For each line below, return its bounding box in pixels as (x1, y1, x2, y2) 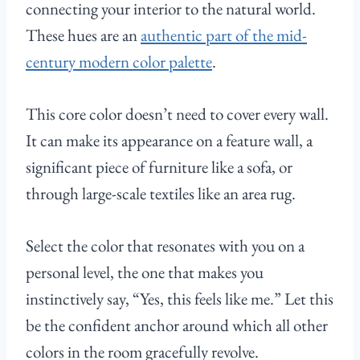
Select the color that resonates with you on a (26, 235, 305, 257)
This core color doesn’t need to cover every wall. (26, 103, 329, 125)
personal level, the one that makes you (26, 261, 264, 284)
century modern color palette (26, 51, 212, 73)
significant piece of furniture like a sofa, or (26, 156, 292, 178)
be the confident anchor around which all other (26, 314, 328, 337)
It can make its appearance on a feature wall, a (26, 129, 313, 152)
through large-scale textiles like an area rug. (26, 182, 296, 205)
